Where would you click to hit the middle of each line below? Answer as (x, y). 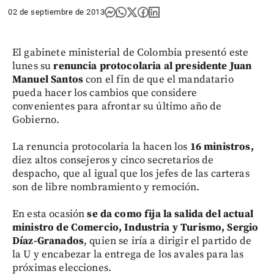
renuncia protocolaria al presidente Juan (153, 66)
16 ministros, (222, 146)
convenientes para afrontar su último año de (117, 106)
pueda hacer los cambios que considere (105, 93)
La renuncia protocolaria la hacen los (101, 146)
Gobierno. (36, 120)
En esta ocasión (50, 214)
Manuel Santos (48, 79)
